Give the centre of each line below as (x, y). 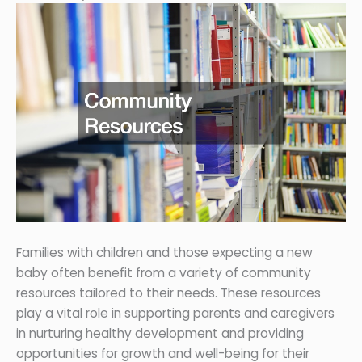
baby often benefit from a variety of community (164, 272)
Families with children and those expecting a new (164, 252)
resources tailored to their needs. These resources (168, 293)
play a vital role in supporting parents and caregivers (175, 313)
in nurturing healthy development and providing (160, 333)
